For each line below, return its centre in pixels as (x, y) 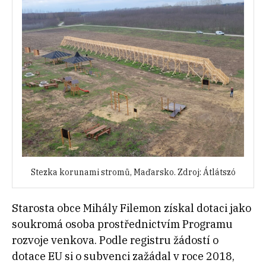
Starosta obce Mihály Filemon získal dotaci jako (132, 208)
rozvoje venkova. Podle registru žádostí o (115, 240)
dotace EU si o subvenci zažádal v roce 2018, (123, 256)
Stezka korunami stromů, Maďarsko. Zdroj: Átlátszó (133, 172)
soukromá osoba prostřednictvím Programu (122, 224)
